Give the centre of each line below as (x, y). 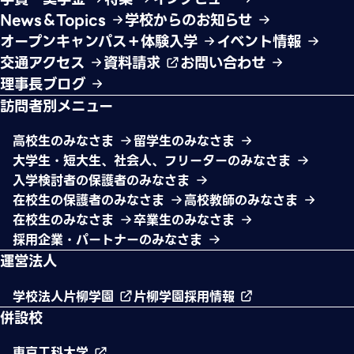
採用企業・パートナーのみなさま (110, 240)
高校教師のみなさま (243, 200)
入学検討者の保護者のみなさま (104, 181)
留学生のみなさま (186, 141)
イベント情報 (262, 41)
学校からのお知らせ (191, 20)
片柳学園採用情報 (186, 296)
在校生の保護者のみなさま (91, 200)
